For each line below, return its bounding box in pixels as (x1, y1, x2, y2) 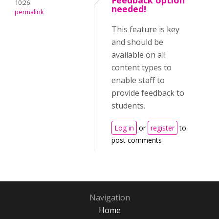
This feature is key (111, 24, 179, 35)
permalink (15, 8, 44, 17)
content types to (111, 62, 172, 73)
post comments (111, 135, 162, 145)
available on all (111, 49, 166, 61)
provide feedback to (111, 88, 184, 99)
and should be (111, 37, 163, 48)
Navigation (89, 192, 130, 203)
